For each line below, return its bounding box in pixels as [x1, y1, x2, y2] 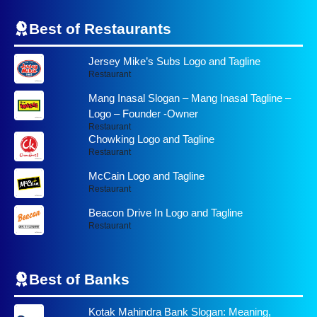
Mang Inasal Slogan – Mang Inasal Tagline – [88, 92, 291, 105]
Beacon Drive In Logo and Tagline [88, 207, 243, 219]
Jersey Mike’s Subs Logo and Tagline [88, 55, 260, 68]
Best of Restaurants [29, 21, 171, 38]
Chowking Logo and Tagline [88, 133, 214, 146]
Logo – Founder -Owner [88, 108, 198, 120]
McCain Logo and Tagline [88, 170, 204, 183]
